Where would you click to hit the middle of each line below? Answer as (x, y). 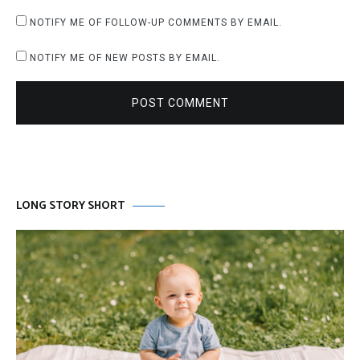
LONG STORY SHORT (70, 207)
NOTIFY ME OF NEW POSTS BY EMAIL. (125, 58)
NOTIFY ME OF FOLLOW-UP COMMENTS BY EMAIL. (156, 23)
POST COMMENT (180, 103)
